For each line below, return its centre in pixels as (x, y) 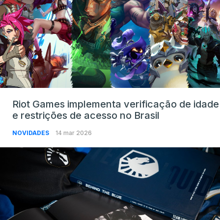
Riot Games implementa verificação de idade (116, 104)
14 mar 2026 (74, 133)
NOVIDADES (31, 133)
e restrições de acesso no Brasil (86, 116)
